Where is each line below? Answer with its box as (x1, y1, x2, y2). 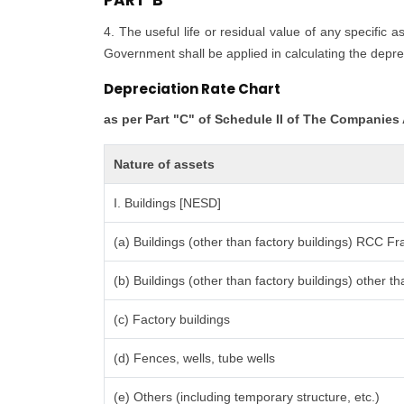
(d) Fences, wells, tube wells (114, 351, 276, 365)
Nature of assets (114, 157, 216, 171)
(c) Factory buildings (114, 312, 231, 326)
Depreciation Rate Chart (104, 79, 280, 98)
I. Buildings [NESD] (114, 196, 222, 210)
